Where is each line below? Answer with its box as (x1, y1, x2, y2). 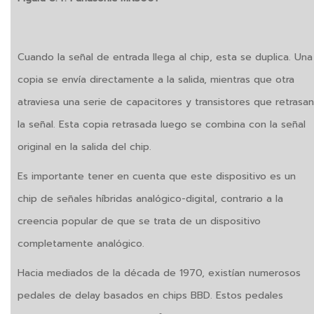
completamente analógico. (18, 236, 144, 252)
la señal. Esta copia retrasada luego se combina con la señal (18, 117, 306, 132)
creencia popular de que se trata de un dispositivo (18, 214, 261, 229)
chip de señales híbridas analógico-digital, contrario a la (18, 191, 283, 207)
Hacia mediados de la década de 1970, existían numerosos (18, 266, 301, 281)
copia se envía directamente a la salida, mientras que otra (18, 72, 294, 88)
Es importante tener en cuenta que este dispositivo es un (18, 169, 296, 184)
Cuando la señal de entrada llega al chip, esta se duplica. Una (18, 50, 313, 65)
